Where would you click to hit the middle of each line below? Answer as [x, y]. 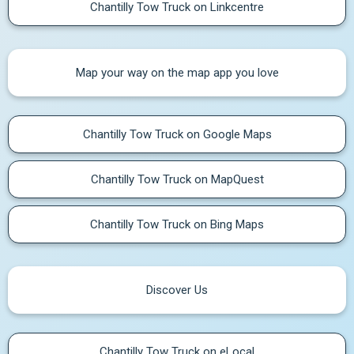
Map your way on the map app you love [177, 73]
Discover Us [177, 290]
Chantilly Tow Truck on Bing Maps [177, 224]
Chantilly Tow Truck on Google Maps [177, 134]
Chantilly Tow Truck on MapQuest [177, 179]
